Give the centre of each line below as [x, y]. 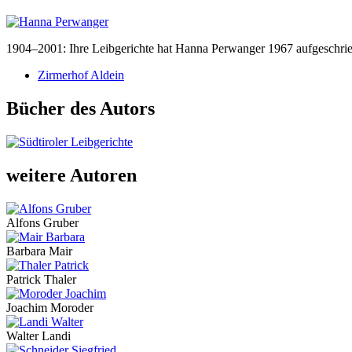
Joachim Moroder [50, 307]
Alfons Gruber [42, 222]
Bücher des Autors [81, 108]
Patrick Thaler [41, 279]
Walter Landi [38, 335]
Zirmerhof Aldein [81, 75]
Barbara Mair [39, 251]
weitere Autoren [71, 175]
